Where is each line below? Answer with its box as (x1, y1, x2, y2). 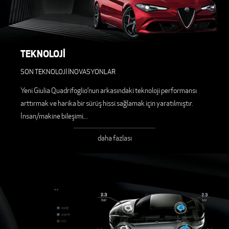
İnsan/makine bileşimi (20, 111, 83, 121)
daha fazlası (97, 133, 132, 143)
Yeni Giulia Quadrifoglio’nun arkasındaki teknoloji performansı (20, 86, 197, 96)
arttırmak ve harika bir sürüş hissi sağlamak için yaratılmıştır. (20, 99, 193, 108)
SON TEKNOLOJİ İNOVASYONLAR (20, 67, 116, 77)
